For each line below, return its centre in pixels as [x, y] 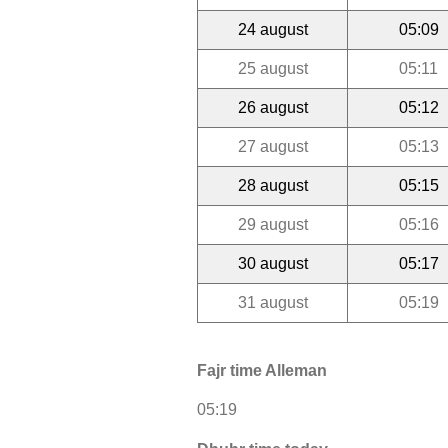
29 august [272, 224]
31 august [272, 302]
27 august [272, 146]
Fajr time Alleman [262, 371]
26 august [272, 107]
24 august [272, 29]
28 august [272, 185]
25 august [272, 68]
